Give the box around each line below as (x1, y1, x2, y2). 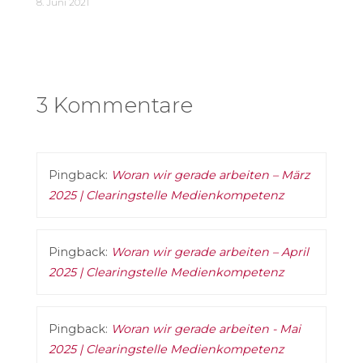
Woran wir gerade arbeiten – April (111, 244, 310, 259)
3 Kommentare (36, 92, 193, 119)
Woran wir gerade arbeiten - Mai (111, 321, 301, 336)
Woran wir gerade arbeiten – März (111, 167, 310, 182)
